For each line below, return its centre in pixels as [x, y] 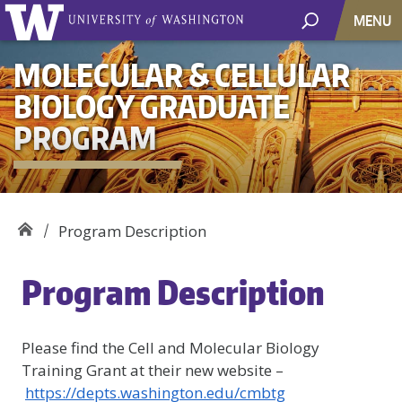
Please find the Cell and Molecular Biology [170, 348]
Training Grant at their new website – [153, 370]
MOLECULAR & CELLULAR [182, 74]
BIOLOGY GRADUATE [152, 105]
